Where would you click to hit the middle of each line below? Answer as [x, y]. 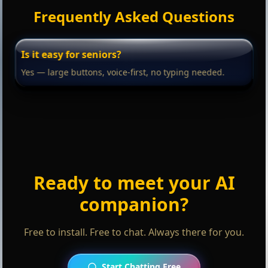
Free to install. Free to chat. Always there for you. [134, 232]
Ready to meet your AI [134, 183]
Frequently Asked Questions [134, 16]
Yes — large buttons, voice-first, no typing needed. [123, 72]
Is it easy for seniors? [71, 54]
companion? [134, 204]
